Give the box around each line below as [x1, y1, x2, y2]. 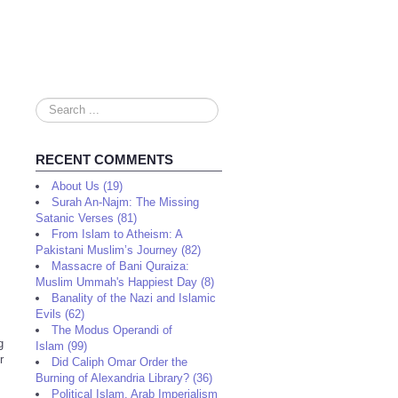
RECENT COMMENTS [36, 152, 173, 167]
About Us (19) [52, 179, 123, 193]
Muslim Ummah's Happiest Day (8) [36, 275, 214, 289]
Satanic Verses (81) [36, 211, 137, 225]
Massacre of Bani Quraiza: [52, 259, 189, 273]
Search [36, 99, 72, 112]
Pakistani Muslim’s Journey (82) [36, 243, 201, 257]
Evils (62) [36, 307, 84, 321]
